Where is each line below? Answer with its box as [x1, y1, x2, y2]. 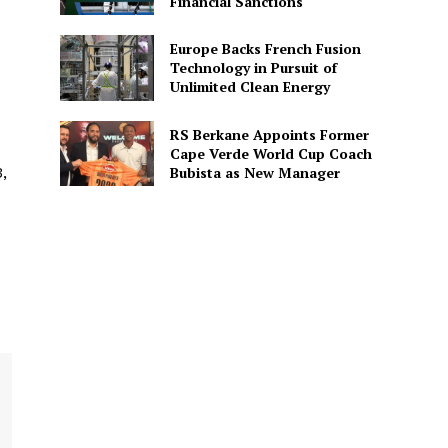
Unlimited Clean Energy [169, 77, 330, 97]
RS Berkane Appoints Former [169, 124, 369, 144]
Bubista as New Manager [169, 162, 340, 182]
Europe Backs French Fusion [169, 39, 361, 59]
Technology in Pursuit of [169, 58, 337, 78]
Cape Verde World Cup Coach [169, 143, 372, 163]
